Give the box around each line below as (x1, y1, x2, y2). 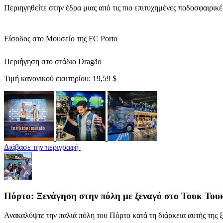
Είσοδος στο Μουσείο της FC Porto (4, 34, 117, 43)
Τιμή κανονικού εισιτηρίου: (4, 74, 93, 83)
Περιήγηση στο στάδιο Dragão (4, 57, 102, 66)
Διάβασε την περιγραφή (4, 142, 81, 151)
